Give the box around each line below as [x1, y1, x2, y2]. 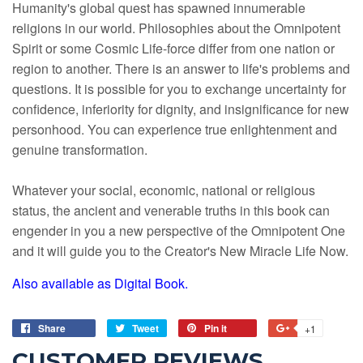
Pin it [204, 321, 227, 336]
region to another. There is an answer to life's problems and [12, 59, 350, 79]
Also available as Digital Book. [12, 274, 188, 293]
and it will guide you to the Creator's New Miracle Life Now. [12, 241, 348, 261]
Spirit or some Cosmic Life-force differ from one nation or [12, 39, 335, 58]
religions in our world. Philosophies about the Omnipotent [12, 19, 340, 38]
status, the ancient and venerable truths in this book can [12, 201, 330, 220]
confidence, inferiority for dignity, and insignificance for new [12, 100, 349, 119]
